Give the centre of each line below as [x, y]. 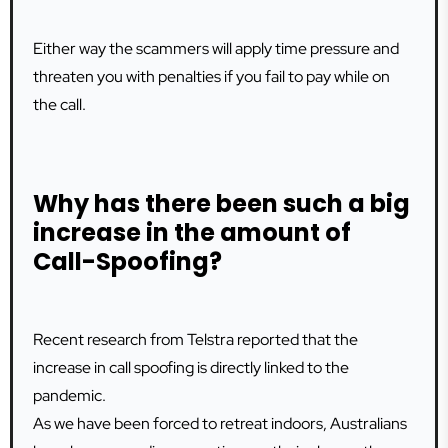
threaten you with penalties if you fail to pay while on [211, 76]
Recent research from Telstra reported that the [195, 339]
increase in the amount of [192, 232]
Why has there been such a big [221, 203]
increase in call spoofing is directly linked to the [191, 367]
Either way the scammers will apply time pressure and [216, 48]
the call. [59, 104]
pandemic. [69, 395]
